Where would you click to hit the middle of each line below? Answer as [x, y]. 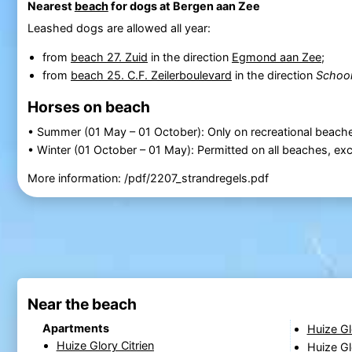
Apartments [75, 328]
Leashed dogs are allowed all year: [119, 27]
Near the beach [82, 304]
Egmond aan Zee [276, 57]
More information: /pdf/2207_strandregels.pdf [148, 178]
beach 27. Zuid [109, 57]
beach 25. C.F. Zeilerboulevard [151, 75]
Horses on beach [88, 106]
